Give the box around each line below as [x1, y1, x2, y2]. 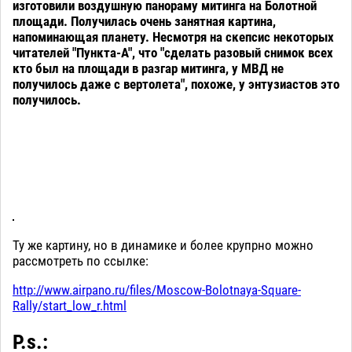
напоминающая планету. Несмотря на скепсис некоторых [13, 28, 334, 45]
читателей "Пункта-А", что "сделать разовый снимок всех [13, 44, 333, 60]
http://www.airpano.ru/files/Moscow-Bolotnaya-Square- [13, 281, 301, 298]
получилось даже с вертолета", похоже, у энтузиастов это [13, 75, 339, 92]
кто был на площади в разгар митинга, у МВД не [13, 60, 284, 76]
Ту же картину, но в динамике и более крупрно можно [13, 236, 313, 253]
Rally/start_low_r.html [13, 297, 126, 313]
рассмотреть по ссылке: [13, 252, 148, 269]
